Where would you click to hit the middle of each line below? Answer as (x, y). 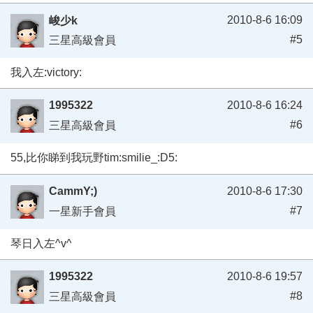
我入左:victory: (46, 73)
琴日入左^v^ (41, 243)
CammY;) (73, 191)
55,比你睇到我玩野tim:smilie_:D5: (94, 158)
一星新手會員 (82, 211)
